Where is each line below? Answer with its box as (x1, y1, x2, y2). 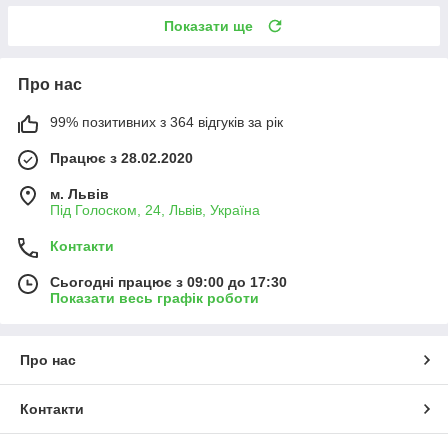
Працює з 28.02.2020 (50, 149, 193, 166)
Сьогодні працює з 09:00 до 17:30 (50, 273, 287, 290)
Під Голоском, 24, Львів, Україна (50, 201, 260, 218)
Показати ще (164, 17, 253, 34)
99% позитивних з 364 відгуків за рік (50, 113, 283, 130)
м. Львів (50, 185, 109, 202)
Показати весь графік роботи (50, 289, 259, 306)
